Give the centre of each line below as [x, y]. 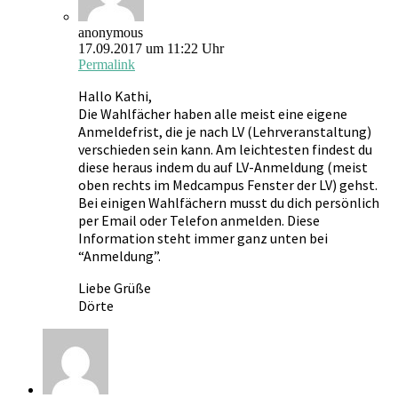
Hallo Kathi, [115, 96]
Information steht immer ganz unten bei [203, 238]
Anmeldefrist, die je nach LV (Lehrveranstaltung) [225, 131]
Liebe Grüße [115, 287]
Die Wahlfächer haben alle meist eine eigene [213, 113]
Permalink [107, 64]
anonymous [111, 32]
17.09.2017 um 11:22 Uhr [151, 48]
